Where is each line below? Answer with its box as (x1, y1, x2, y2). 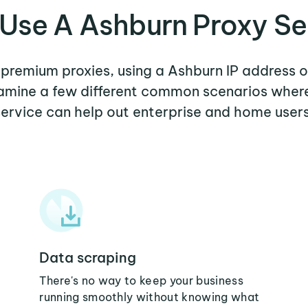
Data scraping (39, 249, 137, 266)
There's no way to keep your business (39, 274, 243, 287)
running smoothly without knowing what (39, 290, 260, 304)
